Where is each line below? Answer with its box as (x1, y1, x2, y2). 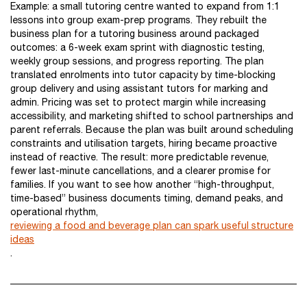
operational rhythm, (10, 206, 98, 217)
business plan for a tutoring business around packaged (10, 28, 259, 39)
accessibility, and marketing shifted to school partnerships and (10, 110, 293, 121)
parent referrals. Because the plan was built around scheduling (10, 124, 293, 135)
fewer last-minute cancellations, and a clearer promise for (10, 165, 271, 176)
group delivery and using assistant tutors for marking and (10, 83, 268, 94)
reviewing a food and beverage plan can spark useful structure (10, 220, 293, 231)
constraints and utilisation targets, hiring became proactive (10, 138, 277, 149)
